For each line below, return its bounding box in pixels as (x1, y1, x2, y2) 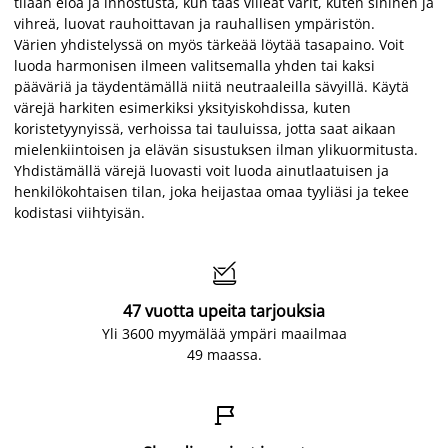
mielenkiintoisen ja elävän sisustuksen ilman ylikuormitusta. (14, 139, 418, 159)
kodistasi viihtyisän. (14, 202, 145, 222)
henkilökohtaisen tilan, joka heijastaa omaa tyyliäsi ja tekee (14, 181, 409, 201)
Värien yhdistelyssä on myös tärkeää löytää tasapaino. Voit (14, 34, 404, 54)
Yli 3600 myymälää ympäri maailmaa (101, 323, 347, 343)
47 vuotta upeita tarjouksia (123, 299, 325, 322)
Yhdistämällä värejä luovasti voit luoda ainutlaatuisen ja (14, 160, 389, 180)
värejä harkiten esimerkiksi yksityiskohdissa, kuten (14, 97, 351, 117)
